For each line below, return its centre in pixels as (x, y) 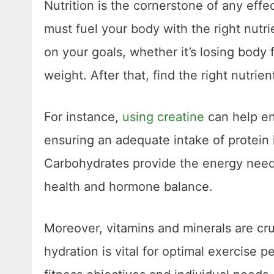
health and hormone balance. (130, 187)
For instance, (83, 117)
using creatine (163, 117)
